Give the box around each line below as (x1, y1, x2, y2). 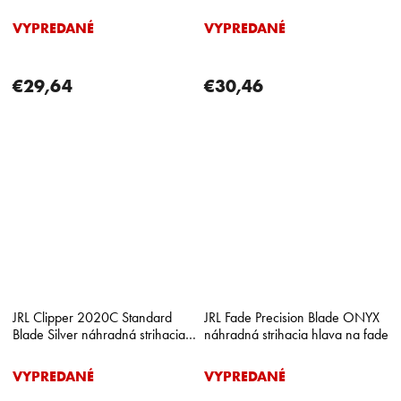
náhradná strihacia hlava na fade (204, 325, 388, 343)
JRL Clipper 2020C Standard (13, 308, 172, 326)
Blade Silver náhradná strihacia (13, 325, 185, 343)
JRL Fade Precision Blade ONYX (204, 308, 380, 326)
